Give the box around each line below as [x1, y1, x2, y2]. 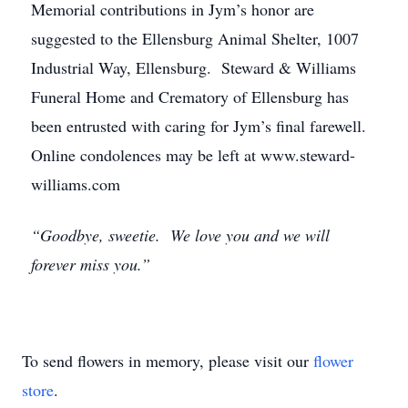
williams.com [31, 173, 120, 195]
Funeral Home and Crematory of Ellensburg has [31, 86, 349, 107]
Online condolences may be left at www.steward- [31, 144, 355, 166]
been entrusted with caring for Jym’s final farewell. [31, 115, 372, 137]
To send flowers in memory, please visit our [22, 350, 313, 372]
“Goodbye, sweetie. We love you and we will [31, 224, 330, 246]
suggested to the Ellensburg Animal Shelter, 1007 [31, 27, 359, 49]
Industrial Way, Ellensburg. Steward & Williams [31, 56, 356, 78]
